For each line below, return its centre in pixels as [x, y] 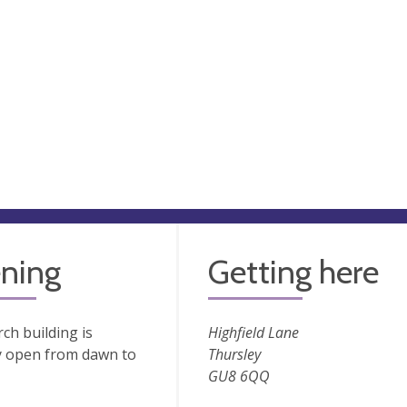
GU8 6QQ [238, 376]
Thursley [234, 354]
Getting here [293, 272]
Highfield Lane [253, 333]
